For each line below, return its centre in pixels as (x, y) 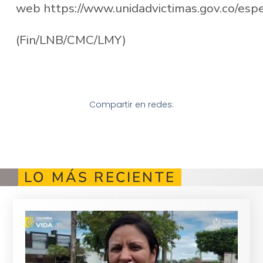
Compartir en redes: (131, 105)
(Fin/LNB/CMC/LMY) (71, 40)
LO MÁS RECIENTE (100, 177)
